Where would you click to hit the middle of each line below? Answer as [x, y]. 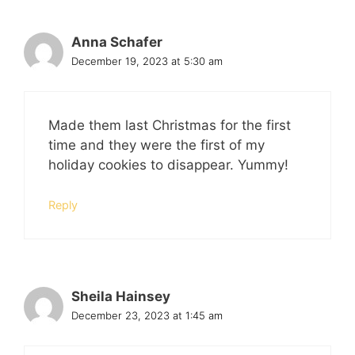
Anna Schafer [117, 42]
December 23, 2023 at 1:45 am [147, 315]
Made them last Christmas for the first [170, 125]
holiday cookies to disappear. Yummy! [168, 164]
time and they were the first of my [157, 145]
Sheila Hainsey [121, 296]
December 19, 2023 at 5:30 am [147, 61]
